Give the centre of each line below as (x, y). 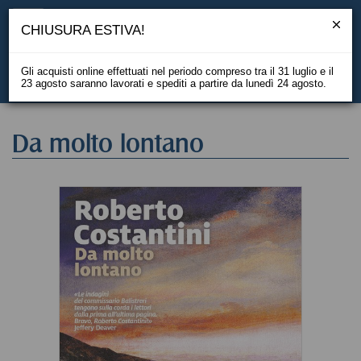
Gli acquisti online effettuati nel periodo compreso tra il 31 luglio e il (177, 71)
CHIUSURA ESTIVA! (83, 30)
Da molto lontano (108, 143)
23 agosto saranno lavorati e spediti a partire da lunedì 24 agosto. (174, 83)
